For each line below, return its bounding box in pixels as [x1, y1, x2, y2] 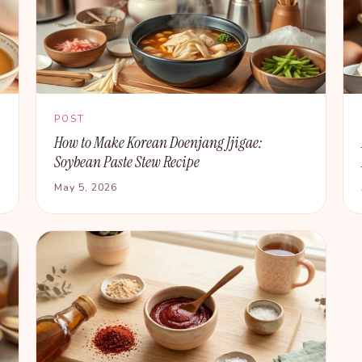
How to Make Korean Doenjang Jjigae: [54, 133, 263, 153]
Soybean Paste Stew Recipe [54, 152, 200, 172]
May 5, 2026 [54, 180, 117, 194]
